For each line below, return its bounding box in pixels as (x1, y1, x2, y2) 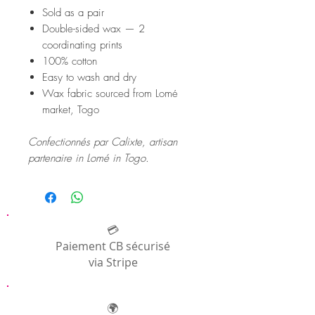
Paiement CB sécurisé (56, 238, 170, 254)
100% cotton (42, 53, 97, 68)
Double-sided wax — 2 (42, 21, 145, 36)
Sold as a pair (42, 5, 104, 20)
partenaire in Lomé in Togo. (28, 150, 149, 165)
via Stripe (88, 254, 138, 270)
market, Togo (42, 102, 99, 117)
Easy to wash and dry (42, 70, 136, 84)
